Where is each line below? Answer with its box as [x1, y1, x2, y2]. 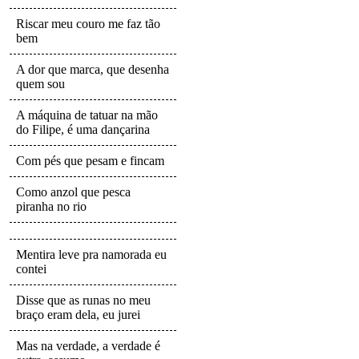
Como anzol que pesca [16, 184, 131, 199]
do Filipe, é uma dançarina [16, 122, 150, 136]
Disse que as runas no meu [16, 292, 151, 307]
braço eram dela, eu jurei [16, 307, 140, 321]
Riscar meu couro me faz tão [16, 16, 160, 30]
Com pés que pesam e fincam [16, 153, 164, 167]
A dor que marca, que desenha [16, 62, 169, 76]
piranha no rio [16, 199, 87, 213]
